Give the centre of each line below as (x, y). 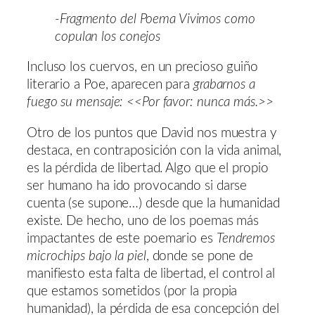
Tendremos (245, 238)
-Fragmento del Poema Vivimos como (155, 19)
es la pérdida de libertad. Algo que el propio (148, 168)
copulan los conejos (108, 37)
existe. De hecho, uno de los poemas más (143, 221)
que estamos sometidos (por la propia (132, 291)
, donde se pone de (199, 256)
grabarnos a (224, 85)
